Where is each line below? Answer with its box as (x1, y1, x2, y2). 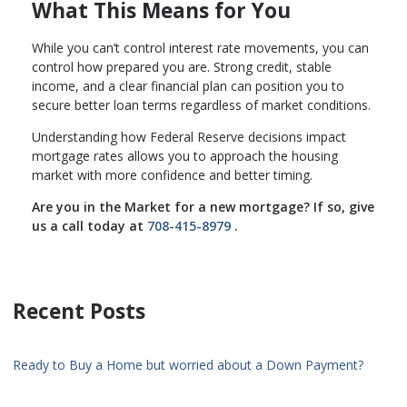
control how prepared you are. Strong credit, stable (32, 58, 332, 76)
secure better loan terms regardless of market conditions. (32, 96, 371, 114)
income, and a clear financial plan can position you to (32, 77, 344, 95)
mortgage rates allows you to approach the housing (32, 147, 338, 165)
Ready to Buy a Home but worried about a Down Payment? (13, 356, 363, 374)
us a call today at (32, 217, 147, 235)
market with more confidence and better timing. (32, 166, 313, 184)
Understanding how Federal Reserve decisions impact (32, 128, 346, 146)
